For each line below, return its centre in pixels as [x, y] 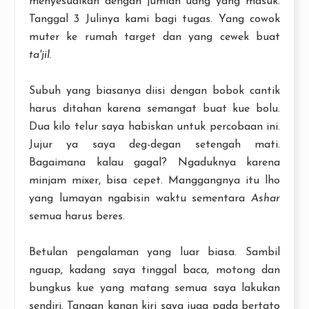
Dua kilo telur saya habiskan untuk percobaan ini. [154, 127]
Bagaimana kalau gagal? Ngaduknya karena [154, 162]
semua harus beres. [77, 216]
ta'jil [39, 55]
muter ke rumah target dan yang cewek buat [154, 37]
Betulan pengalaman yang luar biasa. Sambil [154, 252]
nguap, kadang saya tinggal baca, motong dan [154, 270]
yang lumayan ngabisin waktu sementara [140, 198]
